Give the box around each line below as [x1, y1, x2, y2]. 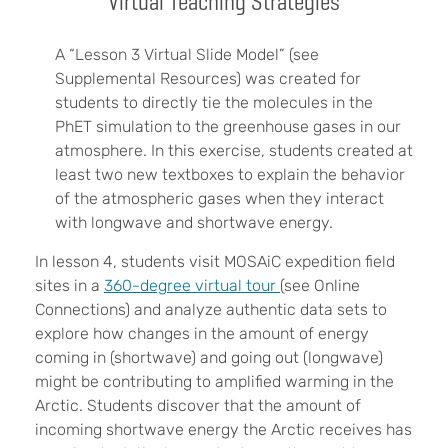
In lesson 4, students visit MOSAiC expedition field [35, 251, 395, 271]
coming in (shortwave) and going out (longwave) [35, 347, 383, 367]
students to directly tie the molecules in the [55, 92, 373, 112]
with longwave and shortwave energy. [55, 212, 333, 232]
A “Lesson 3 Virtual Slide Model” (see [55, 44, 319, 64]
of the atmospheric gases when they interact [55, 188, 384, 208]
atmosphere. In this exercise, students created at [55, 140, 413, 160]
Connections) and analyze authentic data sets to [35, 299, 387, 319]
